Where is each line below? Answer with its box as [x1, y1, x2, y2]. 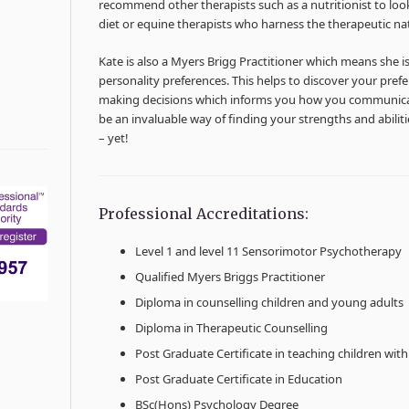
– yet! [99, 130, 130, 146]
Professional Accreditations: [99, 204, 309, 223]
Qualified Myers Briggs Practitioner [135, 268, 326, 285]
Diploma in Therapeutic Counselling [135, 320, 329, 336]
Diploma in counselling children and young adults [135, 294, 404, 310]
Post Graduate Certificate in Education [135, 371, 343, 387]
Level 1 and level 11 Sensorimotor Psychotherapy [135, 243, 403, 259]
